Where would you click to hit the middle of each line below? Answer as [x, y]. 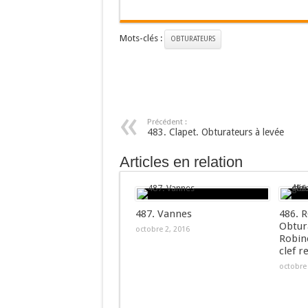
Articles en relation [181, 162]
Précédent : [167, 122]
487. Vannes [163, 214]
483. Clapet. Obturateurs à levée [215, 132]
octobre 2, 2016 [162, 229]
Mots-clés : [142, 38]
